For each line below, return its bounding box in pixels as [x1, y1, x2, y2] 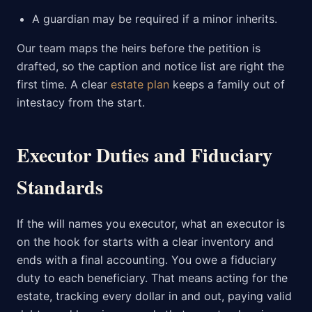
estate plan [111, 77, 169, 92]
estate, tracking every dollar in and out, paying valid [17, 289, 292, 304]
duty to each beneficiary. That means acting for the [17, 271, 288, 286]
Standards [17, 173, 103, 202]
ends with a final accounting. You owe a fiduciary [17, 253, 276, 267]
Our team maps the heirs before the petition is [17, 41, 260, 56]
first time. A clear [17, 77, 111, 92]
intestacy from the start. [17, 95, 145, 110]
